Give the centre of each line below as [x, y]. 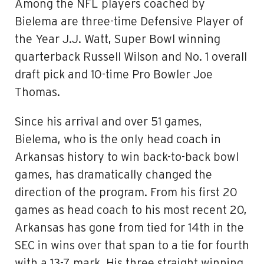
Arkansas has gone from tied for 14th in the [129, 228]
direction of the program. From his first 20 [126, 193]
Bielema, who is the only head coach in [118, 140]
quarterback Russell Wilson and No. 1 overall [131, 57]
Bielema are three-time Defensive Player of [129, 22]
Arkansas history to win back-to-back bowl [127, 157]
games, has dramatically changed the [113, 175]
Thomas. [37, 93]
